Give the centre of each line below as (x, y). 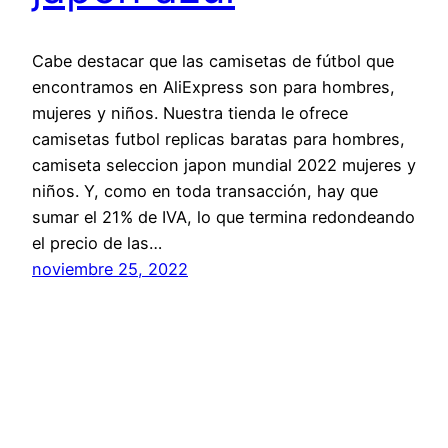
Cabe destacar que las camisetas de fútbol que (213, 60)
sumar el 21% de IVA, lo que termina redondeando (223, 216)
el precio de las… (97, 242)
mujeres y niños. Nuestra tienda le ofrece (190, 112)
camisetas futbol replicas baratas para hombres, (218, 138)
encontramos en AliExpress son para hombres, (213, 86)
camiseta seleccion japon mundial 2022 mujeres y (224, 164)
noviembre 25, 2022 (110, 268)
